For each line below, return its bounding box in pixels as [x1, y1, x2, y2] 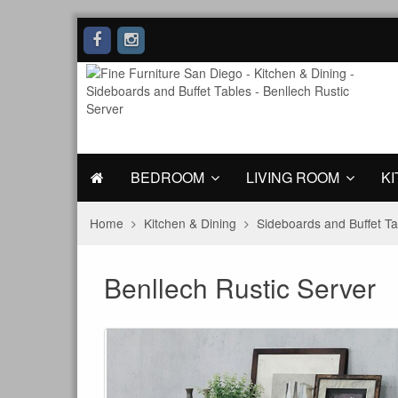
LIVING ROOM [246, 167, 339, 187]
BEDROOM [131, 167, 204, 187]
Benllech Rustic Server [104, 268, 376, 306]
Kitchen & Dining [144, 214, 237, 233]
